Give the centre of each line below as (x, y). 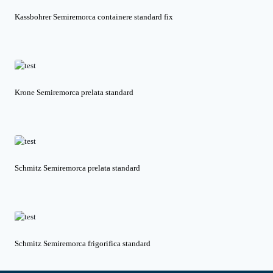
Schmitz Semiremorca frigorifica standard (83, 244)
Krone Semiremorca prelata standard (74, 93)
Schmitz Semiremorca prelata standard (77, 168)
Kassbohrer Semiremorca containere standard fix (94, 17)
